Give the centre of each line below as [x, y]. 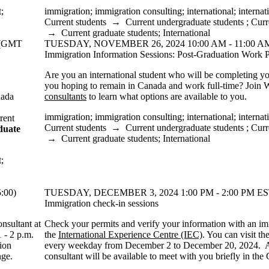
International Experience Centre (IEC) [130, 234]
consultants [65, 96]
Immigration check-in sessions [101, 203]
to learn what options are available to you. [167, 96]
